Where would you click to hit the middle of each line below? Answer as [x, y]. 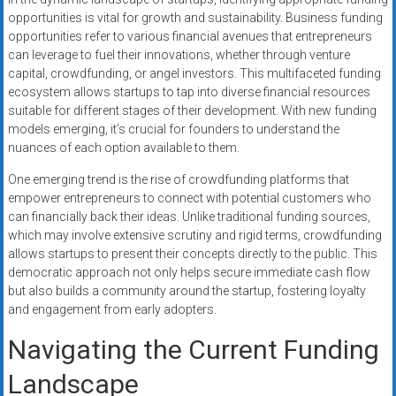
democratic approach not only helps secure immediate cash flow [189, 273]
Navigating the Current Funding [193, 350]
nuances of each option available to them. [123, 148]
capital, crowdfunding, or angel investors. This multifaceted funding [194, 74]
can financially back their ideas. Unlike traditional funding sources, [189, 217]
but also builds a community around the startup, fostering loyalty [187, 291]
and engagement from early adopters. [112, 310]
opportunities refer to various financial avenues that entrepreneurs [190, 37]
